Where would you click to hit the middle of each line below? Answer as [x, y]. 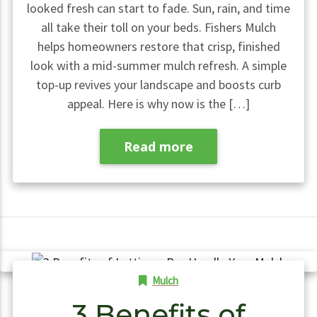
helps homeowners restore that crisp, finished [158, 47]
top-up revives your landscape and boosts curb [158, 85]
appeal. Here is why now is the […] [158, 104]
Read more [158, 147]
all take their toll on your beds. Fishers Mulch [158, 28]
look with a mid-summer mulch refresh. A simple [158, 66]
